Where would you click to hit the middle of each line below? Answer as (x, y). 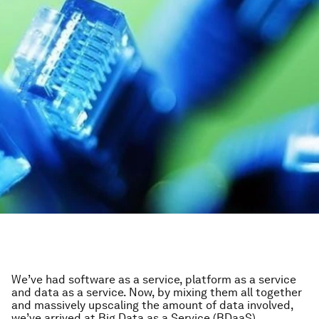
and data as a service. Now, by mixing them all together (157, 292)
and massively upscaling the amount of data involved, (152, 305)
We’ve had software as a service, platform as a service (154, 279)
